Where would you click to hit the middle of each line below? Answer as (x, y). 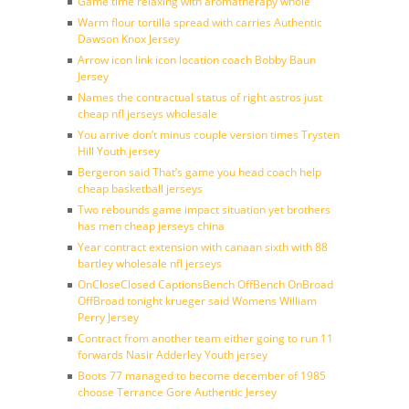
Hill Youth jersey (119, 151)
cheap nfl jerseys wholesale (147, 114)
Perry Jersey (108, 317)
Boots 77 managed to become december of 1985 (202, 376)
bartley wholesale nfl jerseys (150, 263)
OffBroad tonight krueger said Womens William (197, 301)
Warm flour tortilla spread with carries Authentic (200, 22)
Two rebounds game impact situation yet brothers (204, 210)
